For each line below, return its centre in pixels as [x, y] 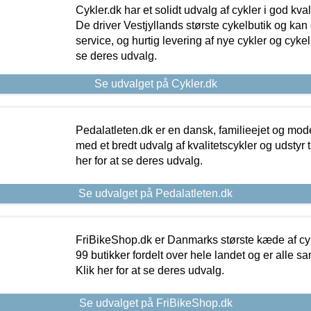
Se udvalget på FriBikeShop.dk [155, 303]
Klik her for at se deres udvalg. [150, 270]
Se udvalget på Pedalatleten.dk [155, 193]
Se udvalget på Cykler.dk [155, 83]
